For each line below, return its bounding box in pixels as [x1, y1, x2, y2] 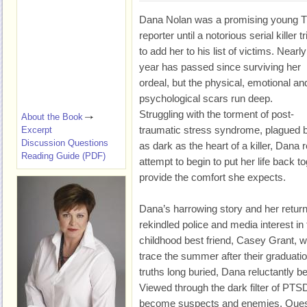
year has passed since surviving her [139, 61, 301, 73]
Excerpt [21, 125, 52, 135]
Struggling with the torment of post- [139, 108, 294, 120]
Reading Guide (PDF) [21, 151, 106, 161]
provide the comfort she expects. [139, 171, 286, 183]
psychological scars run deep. [139, 93, 273, 104]
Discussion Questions [21, 138, 108, 148]
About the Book [21, 112, 83, 122]
